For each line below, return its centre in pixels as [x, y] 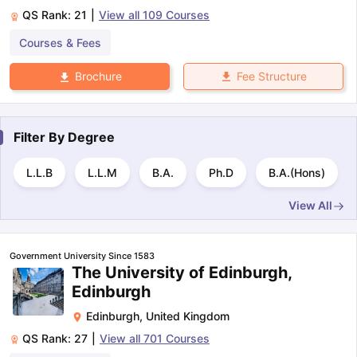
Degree [91, 137]
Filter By [41, 137]
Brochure [98, 76]
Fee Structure [271, 76]
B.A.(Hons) [297, 172]
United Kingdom [188, 316]
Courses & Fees [60, 43]
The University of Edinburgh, [182, 272]
